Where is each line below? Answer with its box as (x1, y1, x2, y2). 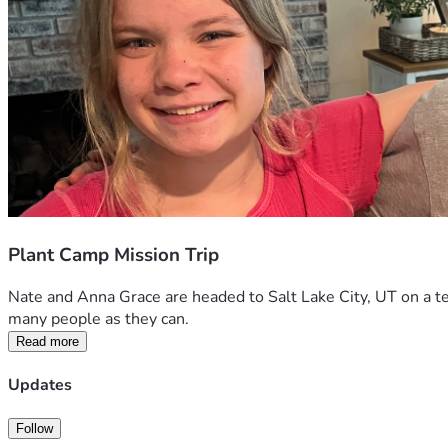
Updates (8, 373, 72, 396)
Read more (16, 334, 79, 350)
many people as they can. (8, 308, 193, 331)
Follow (16, 420, 53, 436)
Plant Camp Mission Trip (8, 241, 219, 268)
